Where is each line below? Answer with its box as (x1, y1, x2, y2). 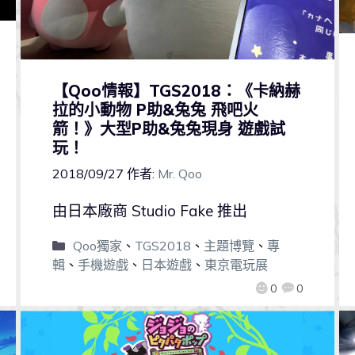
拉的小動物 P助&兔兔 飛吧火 (52, 100, 258, 120)
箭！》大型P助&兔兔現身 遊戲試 (52, 119, 285, 139)
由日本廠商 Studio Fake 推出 (52, 201, 247, 221)
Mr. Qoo (157, 166, 202, 182)
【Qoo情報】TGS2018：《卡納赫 (52, 81, 300, 101)
